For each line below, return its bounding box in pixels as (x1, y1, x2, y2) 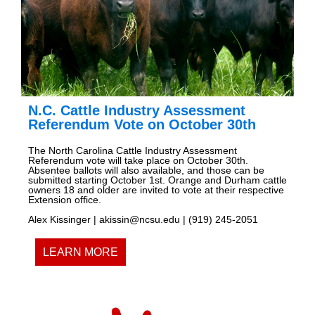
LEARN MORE (43, 246, 118, 259)
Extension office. (28, 194, 101, 206)
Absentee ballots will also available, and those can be (28, 165, 264, 176)
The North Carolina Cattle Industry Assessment (28, 145, 237, 157)
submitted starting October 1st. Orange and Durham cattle (28, 174, 287, 186)
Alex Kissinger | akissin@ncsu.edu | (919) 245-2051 (28, 214, 258, 226)
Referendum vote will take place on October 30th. (28, 155, 248, 167)
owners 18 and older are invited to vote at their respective (28, 184, 284, 196)
